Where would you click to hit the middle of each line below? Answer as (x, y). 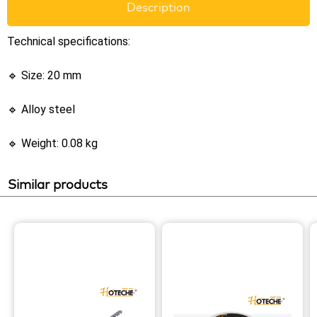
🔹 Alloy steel (41, 109)
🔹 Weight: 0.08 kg (52, 143)
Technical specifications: (69, 41)
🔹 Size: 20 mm (44, 75)
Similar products (58, 184)
